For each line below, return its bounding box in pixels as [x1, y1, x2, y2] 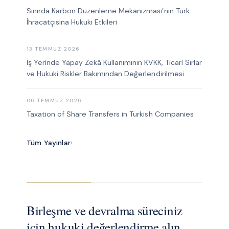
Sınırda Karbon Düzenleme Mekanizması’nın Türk [26, 6, 190, 16]
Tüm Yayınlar [26, 138, 71, 148]
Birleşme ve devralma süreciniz [26, 202, 182, 219]
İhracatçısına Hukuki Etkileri [26, 17, 118, 27]
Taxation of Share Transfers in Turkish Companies [26, 109, 194, 119]
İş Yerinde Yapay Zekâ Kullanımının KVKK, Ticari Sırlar [26, 58, 202, 67]
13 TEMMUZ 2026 [26, 45, 80, 53]
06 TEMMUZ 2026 [26, 97, 82, 104]
